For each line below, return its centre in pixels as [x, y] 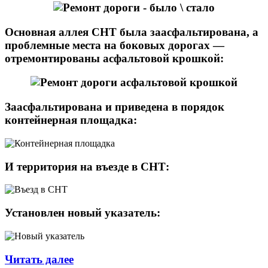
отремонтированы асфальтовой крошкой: [114, 58]
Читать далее [39, 259]
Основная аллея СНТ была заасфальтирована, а [132, 32]
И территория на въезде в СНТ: [87, 166]
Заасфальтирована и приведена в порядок [115, 107]
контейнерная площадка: [71, 120]
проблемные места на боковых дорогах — [115, 45]
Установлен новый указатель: [83, 213]
